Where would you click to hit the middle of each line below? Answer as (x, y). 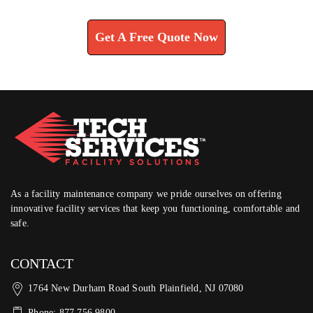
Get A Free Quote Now (156, 37)
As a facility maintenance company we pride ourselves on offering (146, 194)
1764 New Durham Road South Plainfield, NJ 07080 (136, 288)
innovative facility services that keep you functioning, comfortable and (155, 209)
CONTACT (42, 263)
